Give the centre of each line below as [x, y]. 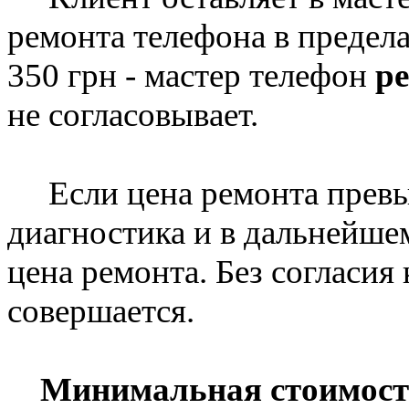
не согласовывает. [133, 114]
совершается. [105, 310]
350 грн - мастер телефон [191, 75]
